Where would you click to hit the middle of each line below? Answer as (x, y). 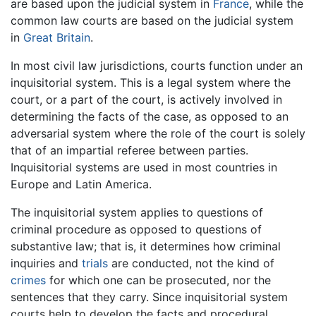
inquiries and (46, 263)
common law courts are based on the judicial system (152, 20)
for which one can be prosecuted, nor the (158, 280)
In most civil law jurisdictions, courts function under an (157, 65)
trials (95, 263)
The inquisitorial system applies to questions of (137, 212)
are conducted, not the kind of (191, 263)
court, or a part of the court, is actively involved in (146, 99)
